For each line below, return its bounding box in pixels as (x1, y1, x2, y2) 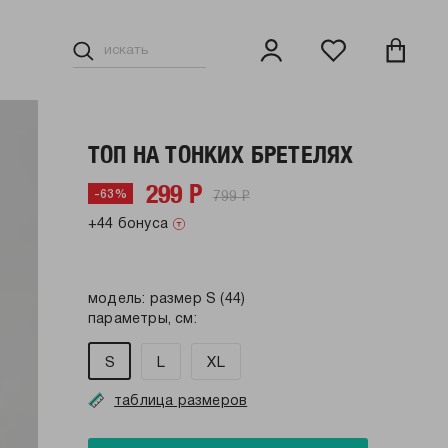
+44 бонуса (88, 218, 168, 231)
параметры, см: (88, 313, 197, 326)
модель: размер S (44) (88, 293, 246, 306)
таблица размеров (114, 395, 248, 408)
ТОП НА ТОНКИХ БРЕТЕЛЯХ (88, 140, 354, 168)
